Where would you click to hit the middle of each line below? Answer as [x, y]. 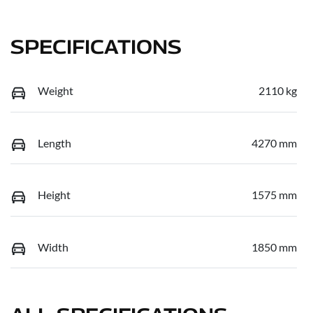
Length [54, 143]
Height [54, 195]
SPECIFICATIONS [96, 47]
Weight [56, 91]
